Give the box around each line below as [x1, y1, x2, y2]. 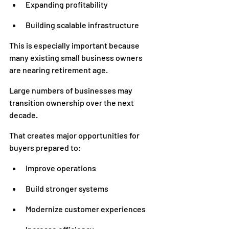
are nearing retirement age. [9, 65, 108, 75]
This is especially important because [9, 40, 141, 50]
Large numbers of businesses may [9, 85, 134, 95]
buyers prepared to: [9, 143, 81, 152]
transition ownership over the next [9, 98, 135, 107]
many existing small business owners [9, 53, 144, 62]
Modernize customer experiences [26, 204, 146, 214]
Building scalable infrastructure [26, 20, 139, 30]
